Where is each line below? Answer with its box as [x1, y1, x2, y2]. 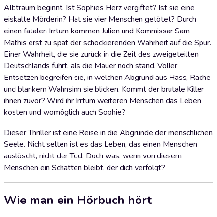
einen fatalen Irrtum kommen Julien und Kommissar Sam [4, 26, 190, 36]
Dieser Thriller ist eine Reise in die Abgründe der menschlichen [4, 127, 213, 138]
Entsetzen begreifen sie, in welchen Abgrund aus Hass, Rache [4, 72, 211, 83]
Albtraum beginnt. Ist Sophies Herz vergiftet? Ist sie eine [4, 2, 195, 13]
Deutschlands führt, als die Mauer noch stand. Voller [4, 61, 177, 71]
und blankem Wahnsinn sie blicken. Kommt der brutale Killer [4, 84, 204, 94]
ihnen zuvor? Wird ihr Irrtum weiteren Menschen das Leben [4, 95, 201, 106]
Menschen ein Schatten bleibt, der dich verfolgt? [4, 162, 165, 173]
